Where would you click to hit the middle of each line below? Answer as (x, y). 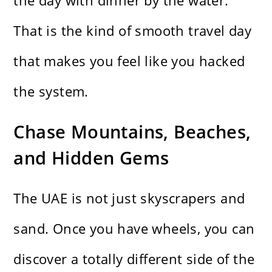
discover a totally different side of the (134, 259)
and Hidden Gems (91, 158)
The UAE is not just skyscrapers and (129, 198)
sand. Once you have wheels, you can (134, 229)
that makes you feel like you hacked (129, 61)
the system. (51, 91)
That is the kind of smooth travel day (133, 31)
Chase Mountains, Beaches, (132, 132)
